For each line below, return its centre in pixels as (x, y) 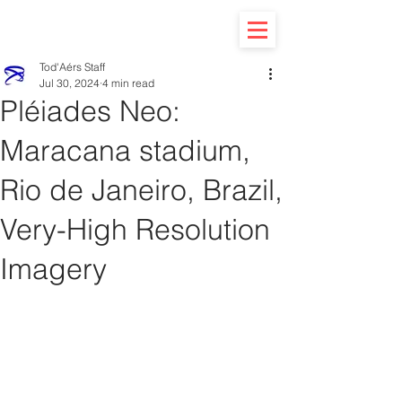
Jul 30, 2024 (70, 83)
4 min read (128, 83)
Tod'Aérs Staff (72, 67)
